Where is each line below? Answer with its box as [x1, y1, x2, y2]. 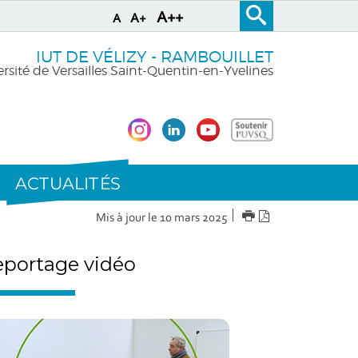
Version [271, 210, 309, 224]
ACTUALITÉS [14, 173, 120, 194]
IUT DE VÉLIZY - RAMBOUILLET [35, 46, 273, 66]
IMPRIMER [254, 210, 311, 224]
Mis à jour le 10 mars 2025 [95, 211, 227, 225]
